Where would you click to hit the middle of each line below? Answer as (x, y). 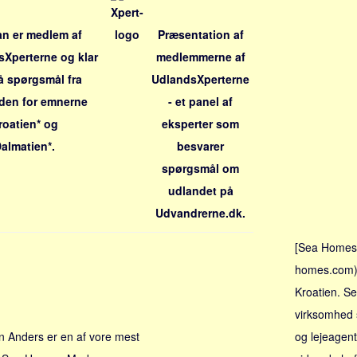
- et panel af (200, 101)
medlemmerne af (200, 57)
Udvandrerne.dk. (200, 213)
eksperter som (200, 124)
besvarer (200, 146)
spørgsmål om (200, 168)
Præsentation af (200, 34)
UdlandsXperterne (200, 79)
